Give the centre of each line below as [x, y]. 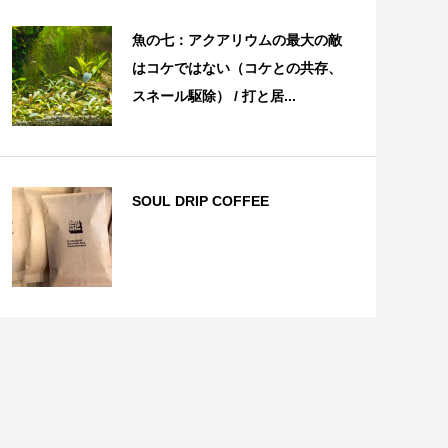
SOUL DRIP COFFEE [200, 201]
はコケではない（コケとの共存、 [236, 68]
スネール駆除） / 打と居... [213, 96]
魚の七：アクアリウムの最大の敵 [236, 40]
